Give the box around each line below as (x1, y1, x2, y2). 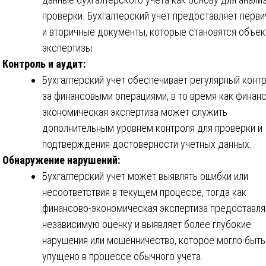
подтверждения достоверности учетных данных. (42, 138, 252, 151)
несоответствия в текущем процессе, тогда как (42, 186, 246, 199)
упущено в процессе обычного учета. (42, 250, 203, 263)
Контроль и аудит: (2, 58, 85, 71)
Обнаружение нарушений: (2, 154, 120, 167)
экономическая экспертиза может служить (42, 106, 227, 119)
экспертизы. (42, 42, 94, 55)
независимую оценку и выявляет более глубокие (42, 218, 251, 231)
